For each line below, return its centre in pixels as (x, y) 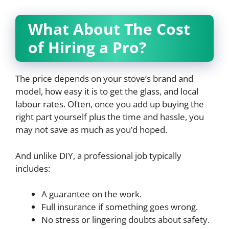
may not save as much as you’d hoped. (91, 130)
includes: (33, 168)
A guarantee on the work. (91, 194)
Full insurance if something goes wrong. (120, 207)
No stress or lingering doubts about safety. (125, 220)
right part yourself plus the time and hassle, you (110, 117)
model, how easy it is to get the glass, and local (107, 91)
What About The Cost (109, 29)
